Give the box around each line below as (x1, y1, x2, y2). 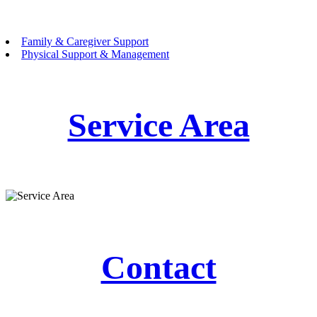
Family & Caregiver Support (21, 35, 149, 47)
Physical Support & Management (21, 47, 169, 60)
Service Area (67, 106, 250, 144)
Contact (100, 248, 217, 287)
